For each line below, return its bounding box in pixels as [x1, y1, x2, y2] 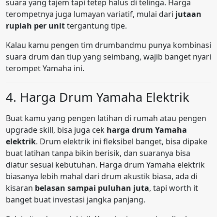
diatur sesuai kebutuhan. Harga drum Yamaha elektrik [6, 159, 205, 170]
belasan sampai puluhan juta [35, 183, 149, 194]
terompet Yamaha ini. [6, 63, 84, 74]
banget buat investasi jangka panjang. [6, 194, 145, 205]
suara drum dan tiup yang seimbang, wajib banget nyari [6, 51, 211, 62]
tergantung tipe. [65, 20, 127, 31]
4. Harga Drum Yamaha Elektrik [6, 89, 189, 106]
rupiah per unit [6, 20, 65, 31]
